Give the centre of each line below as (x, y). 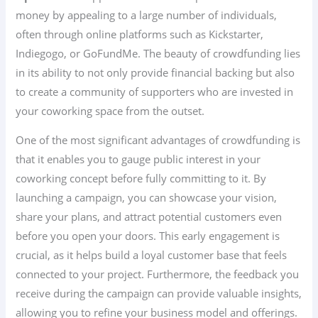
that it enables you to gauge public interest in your (138, 159)
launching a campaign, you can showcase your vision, (147, 198)
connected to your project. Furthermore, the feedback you (158, 274)
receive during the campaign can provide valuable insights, (159, 294)
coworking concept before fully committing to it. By (141, 179)
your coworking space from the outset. (110, 110)
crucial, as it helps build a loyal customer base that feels (152, 255)
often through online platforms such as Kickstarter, (140, 34)
